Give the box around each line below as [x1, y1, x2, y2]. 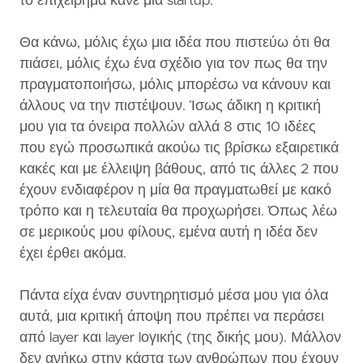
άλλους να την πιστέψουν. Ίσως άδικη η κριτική [19, 98, 321, 113]
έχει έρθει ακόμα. [19, 246, 126, 261]
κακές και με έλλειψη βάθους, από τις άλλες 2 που [19, 161, 339, 177]
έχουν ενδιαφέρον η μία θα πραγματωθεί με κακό [19, 182, 331, 198]
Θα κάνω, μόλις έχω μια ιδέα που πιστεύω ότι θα [19, 35, 330, 50]
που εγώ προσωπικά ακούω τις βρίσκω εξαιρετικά [19, 140, 339, 156]
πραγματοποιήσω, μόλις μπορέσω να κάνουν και [19, 77, 331, 92]
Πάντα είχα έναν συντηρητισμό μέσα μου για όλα [19, 288, 328, 303]
